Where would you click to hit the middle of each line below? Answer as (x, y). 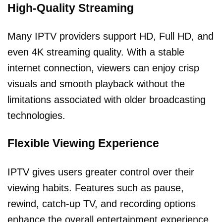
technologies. (36, 115)
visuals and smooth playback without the (96, 83)
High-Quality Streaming (71, 8)
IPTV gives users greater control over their (101, 172)
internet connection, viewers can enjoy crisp (103, 68)
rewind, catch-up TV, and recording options (102, 203)
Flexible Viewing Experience (83, 143)
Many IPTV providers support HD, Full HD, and (111, 36)
